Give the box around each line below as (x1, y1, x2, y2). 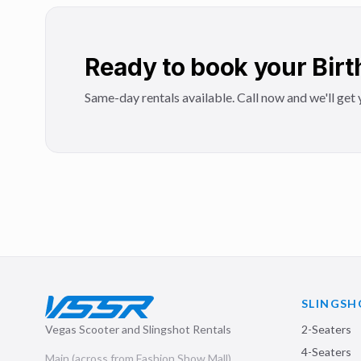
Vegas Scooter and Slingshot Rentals (45, 322, 231, 336)
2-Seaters (301, 322, 351, 336)
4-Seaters (301, 345, 351, 359)
